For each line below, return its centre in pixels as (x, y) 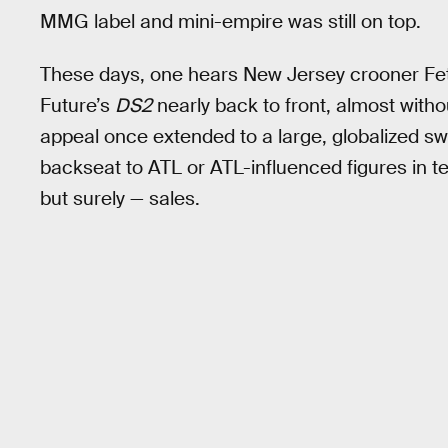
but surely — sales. (120, 198)
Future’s (77, 105)
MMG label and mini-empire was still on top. (230, 21)
